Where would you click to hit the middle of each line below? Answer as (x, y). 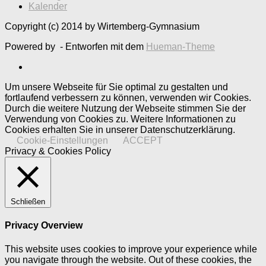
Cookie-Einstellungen (62, 141)
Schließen (28, 202)
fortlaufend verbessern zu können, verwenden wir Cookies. (128, 98)
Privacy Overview (44, 226)
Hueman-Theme (180, 47)
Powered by (31, 47)
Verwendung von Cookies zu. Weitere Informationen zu (120, 119)
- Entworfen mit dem (102, 47)
